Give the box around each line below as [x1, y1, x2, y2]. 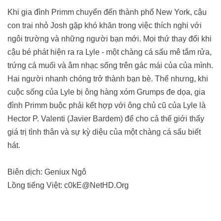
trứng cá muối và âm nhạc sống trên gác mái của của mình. [7, 61, 213, 70]
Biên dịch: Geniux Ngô [7, 168, 86, 177]
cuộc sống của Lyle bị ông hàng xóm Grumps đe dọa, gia [7, 88, 205, 97]
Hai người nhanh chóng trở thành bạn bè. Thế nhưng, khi [7, 74, 208, 83]
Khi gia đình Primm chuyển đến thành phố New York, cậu [7, 8, 207, 17]
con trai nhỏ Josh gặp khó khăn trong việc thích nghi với [7, 21, 202, 30]
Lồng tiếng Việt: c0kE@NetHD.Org [7, 181, 129, 190]
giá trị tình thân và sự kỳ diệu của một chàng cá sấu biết [7, 128, 201, 137]
